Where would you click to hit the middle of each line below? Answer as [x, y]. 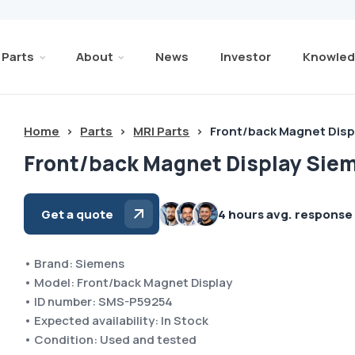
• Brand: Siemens [74, 263]
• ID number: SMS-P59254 [99, 302]
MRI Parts [162, 131]
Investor [245, 56]
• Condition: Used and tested [111, 340]
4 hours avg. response [286, 214]
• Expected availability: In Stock [116, 321]
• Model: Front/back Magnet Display [128, 282]
